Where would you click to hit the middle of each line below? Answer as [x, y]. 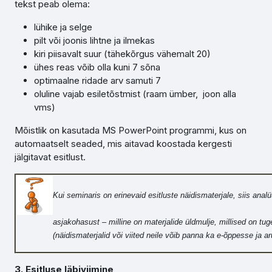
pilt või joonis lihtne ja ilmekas [94, 40]
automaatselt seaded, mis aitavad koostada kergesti [123, 144]
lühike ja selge [63, 27]
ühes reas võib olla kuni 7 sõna [97, 67]
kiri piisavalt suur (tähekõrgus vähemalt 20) [122, 54]
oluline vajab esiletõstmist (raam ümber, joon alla [135, 94]
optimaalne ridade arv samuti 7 [97, 80]
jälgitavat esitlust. [50, 157]
